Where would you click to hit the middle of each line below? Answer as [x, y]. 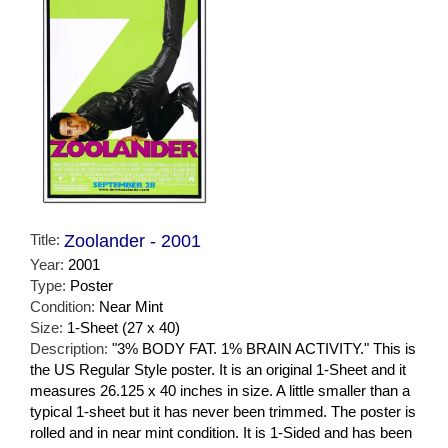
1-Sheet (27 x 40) [123, 327]
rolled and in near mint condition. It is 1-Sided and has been [221, 432]
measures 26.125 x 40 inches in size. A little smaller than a [220, 390]
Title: [47, 239]
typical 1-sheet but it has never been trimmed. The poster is [223, 411]
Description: [71, 348]
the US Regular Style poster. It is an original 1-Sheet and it [218, 369]
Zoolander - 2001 [132, 240]
